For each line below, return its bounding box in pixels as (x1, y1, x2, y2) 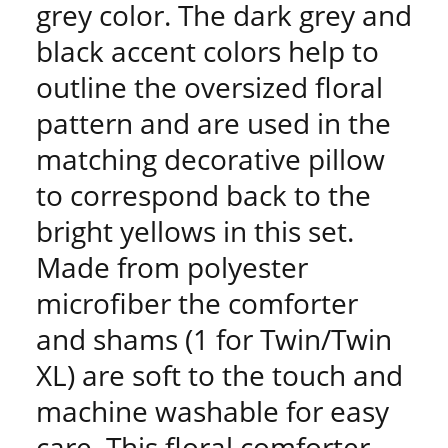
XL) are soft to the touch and (36, 356, 403, 394)
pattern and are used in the (36, 104, 391, 142)
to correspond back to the (36, 176, 371, 214)
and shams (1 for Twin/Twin (36, 320, 392, 358)
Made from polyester (36, 248, 308, 286)
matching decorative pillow (36, 140, 385, 178)
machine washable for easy (36, 392, 389, 430)
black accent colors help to (36, 32, 379, 70)
